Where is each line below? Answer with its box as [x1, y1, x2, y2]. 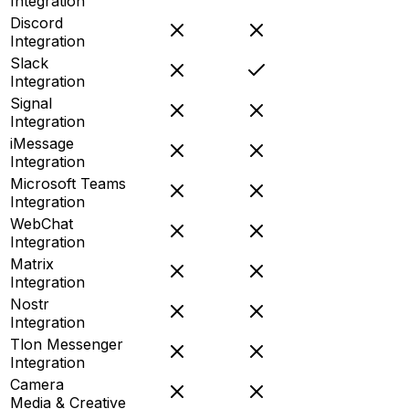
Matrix [10, 254, 54, 273]
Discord [10, 13, 63, 32]
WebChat [10, 214, 73, 233]
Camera [10, 374, 64, 393]
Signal [10, 93, 52, 112]
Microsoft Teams [10, 173, 126, 193]
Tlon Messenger [10, 334, 123, 353]
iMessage [10, 133, 74, 152]
